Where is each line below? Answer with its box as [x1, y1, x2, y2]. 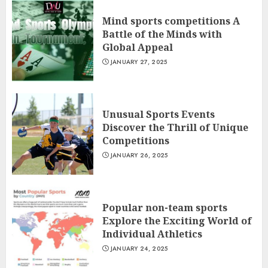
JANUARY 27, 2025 [110, 57, 167, 67]
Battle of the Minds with [102, 28, 222, 41]
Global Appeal [102, 41, 173, 54]
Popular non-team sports [102, 201, 227, 215]
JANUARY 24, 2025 [110, 244, 168, 254]
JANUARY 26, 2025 [110, 151, 168, 160]
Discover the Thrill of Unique [102, 121, 248, 135]
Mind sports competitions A [102, 14, 240, 28]
